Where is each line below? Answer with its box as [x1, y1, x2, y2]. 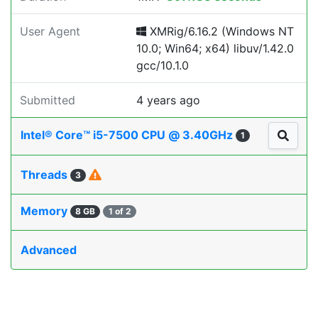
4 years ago [136, 93, 200, 107]
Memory [21, 204, 70, 219]
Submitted [20, 93, 75, 107]
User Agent [20, 24, 80, 38]
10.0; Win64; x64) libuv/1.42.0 [136, 41, 294, 55]
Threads [21, 168, 70, 182]
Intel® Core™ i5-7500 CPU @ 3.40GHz [21, 128, 236, 143]
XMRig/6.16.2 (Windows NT [146, 24, 294, 38]
